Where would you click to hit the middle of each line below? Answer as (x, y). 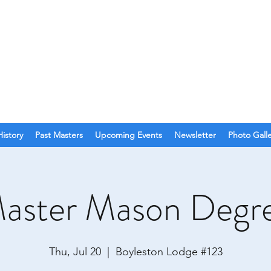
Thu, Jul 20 (75, 252)
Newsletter (195, 135)
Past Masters (59, 135)
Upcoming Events (129, 135)
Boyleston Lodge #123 (169, 252)
